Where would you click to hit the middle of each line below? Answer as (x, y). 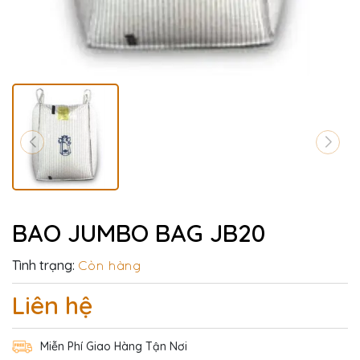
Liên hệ (52, 305)
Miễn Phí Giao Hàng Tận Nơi (114, 346)
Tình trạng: (43, 265)
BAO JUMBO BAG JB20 (139, 233)
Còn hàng (110, 265)
